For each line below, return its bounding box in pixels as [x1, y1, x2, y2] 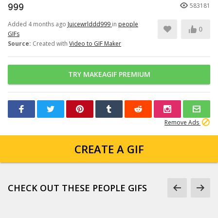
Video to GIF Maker [69, 39, 121, 48]
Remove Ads [164, 118, 200, 127]
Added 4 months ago [8, 20, 68, 28]
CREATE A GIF [74, 142, 144, 156]
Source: [8, 39, 31, 48]
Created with [31, 39, 69, 48]
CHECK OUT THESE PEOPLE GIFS [8, 182, 147, 194]
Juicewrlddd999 [68, 20, 112, 28]
